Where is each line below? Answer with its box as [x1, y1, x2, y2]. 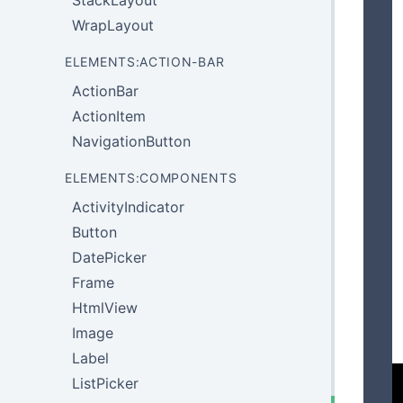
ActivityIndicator [72, 198, 184, 216]
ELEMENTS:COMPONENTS [65, 170, 237, 185]
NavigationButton [72, 132, 191, 150]
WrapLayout [72, 16, 154, 34]
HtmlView [72, 299, 138, 317]
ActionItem [72, 107, 146, 125]
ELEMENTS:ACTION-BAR [65, 54, 225, 69]
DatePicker [72, 248, 147, 266]
